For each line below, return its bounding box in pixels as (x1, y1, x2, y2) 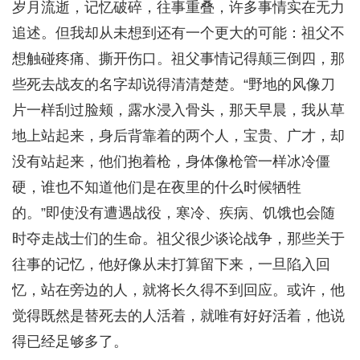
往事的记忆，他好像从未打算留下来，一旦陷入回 (12, 256, 330, 273)
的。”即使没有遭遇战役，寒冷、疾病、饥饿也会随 (12, 205, 335, 222)
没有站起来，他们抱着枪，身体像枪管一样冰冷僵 (12, 153, 330, 170)
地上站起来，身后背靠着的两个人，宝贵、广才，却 (12, 128, 345, 145)
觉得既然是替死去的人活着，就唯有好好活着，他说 (12, 308, 345, 325)
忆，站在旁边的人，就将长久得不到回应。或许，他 (12, 282, 345, 299)
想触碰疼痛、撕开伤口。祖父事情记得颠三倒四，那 (12, 51, 345, 67)
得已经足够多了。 (12, 333, 128, 350)
